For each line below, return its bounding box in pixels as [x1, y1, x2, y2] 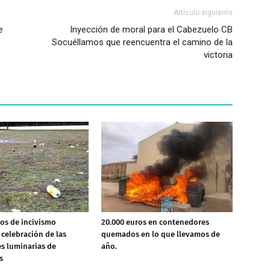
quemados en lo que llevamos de [101, 230, 220, 239]
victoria [204, 49, 233, 60]
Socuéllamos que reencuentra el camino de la [52, 37, 233, 48]
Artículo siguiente [174, 8, 233, 17]
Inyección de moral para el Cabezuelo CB [70, 24, 233, 35]
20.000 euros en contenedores [101, 218, 209, 227]
